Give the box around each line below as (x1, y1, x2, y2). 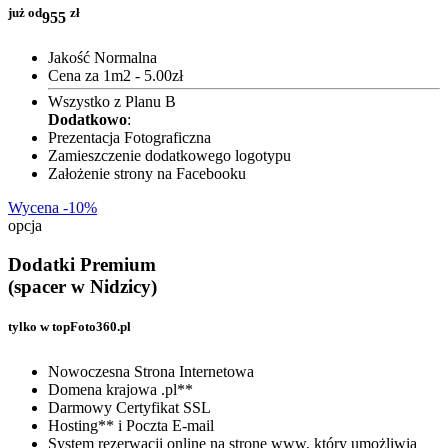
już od (8, 5, 42, 21)
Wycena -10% (8, 198, 97, 216)
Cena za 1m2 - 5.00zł (48, 66, 183, 84)
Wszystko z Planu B (48, 92, 176, 110)
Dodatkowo (48, 110, 127, 128)
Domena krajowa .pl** (48, 380, 193, 398)
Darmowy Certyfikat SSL (48, 398, 211, 416)
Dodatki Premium (8, 253, 156, 275)
